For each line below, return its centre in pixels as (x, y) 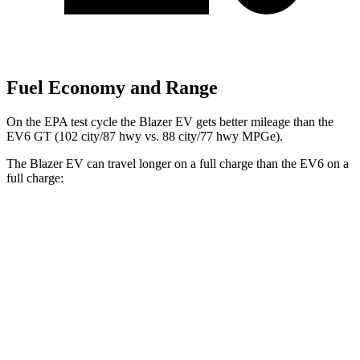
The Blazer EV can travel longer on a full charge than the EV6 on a (178, 163)
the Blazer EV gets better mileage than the (227, 121)
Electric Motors (179, 303)
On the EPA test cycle (63, 121)
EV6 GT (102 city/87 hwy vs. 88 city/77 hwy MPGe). (145, 136)
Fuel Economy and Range (112, 88)
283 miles (290, 303)
